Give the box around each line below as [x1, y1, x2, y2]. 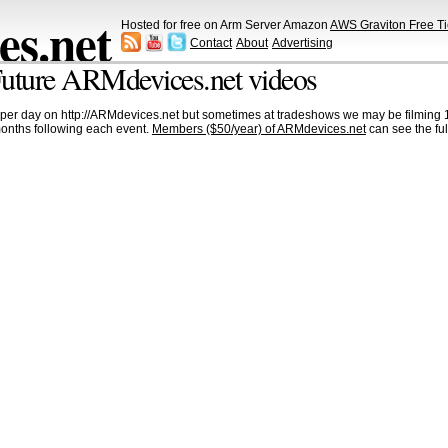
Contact [190, 35, 232, 50]
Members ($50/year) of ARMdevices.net [151, 121, 366, 136]
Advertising [272, 35, 333, 50]
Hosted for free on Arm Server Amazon [121, 17, 330, 32]
